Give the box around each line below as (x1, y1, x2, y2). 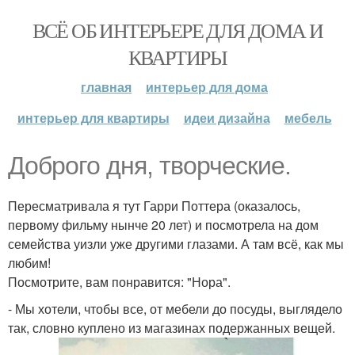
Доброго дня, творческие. (8, 151, 291, 180)
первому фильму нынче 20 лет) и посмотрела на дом (8, 216, 319, 234)
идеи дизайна (183, 109, 270, 127)
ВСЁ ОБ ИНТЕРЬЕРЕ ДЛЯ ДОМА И (32, 17, 323, 44)
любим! (8, 254, 51, 272)
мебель (284, 109, 332, 127)
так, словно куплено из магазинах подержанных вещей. (8, 319, 335, 337)
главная (81, 78, 132, 96)
